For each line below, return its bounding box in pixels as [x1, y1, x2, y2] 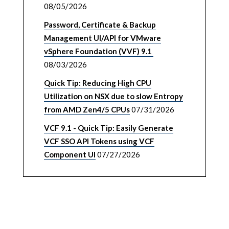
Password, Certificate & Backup [43, 20, 156, 29]
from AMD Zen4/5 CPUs [43, 105, 130, 114]
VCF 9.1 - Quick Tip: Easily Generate [43, 123, 173, 132]
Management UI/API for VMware [43, 33, 161, 42]
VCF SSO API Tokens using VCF [43, 136, 154, 146]
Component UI [43, 150, 96, 159]
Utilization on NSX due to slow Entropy [43, 91, 183, 101]
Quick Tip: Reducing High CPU [43, 78, 151, 87]
